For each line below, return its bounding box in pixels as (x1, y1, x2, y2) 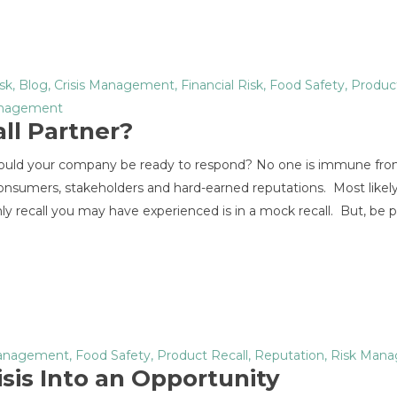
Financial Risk (181, 77, 263, 93)
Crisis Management (54, 77, 175, 93)
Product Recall (157, 347, 248, 363)
